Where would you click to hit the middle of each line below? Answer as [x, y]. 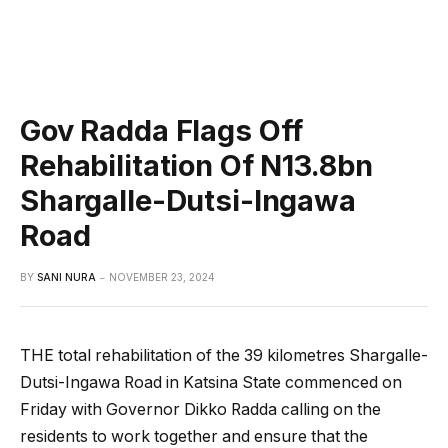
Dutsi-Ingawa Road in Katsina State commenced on [211, 382]
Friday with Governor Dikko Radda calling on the [200, 409]
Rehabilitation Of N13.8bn [196, 165]
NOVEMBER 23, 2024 [162, 276]
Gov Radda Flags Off [162, 130]
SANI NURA [66, 276]
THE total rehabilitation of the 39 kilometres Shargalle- [224, 355]
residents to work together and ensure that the [194, 436]
